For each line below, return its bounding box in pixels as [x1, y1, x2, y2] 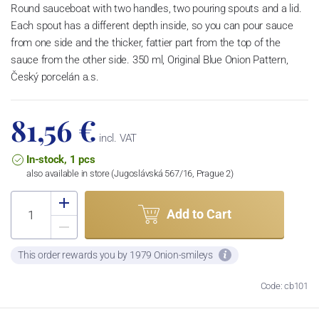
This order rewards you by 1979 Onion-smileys [18, 249, 215, 261]
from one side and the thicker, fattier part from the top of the [11, 36, 281, 49]
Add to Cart [166, 206, 231, 222]
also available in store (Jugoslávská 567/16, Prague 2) [26, 167, 234, 179]
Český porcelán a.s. [11, 70, 99, 83]
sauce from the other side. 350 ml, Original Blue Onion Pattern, [11, 53, 288, 66]
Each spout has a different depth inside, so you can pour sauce [11, 19, 293, 32]
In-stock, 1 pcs [26, 152, 95, 166]
